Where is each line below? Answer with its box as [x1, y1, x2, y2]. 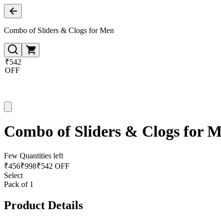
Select [4, 171, 23, 180]
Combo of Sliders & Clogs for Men [4, 26, 114, 35]
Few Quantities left [4, 151, 63, 160]
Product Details [4, 198, 83, 212]
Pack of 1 [4, 180, 34, 188]
